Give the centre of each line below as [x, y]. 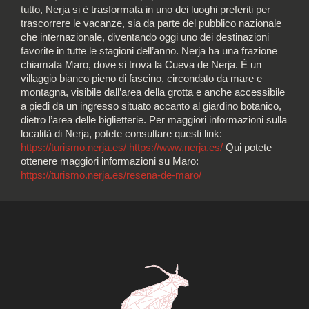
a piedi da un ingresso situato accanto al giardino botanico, [151, 107]
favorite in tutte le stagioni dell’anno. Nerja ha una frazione [149, 51]
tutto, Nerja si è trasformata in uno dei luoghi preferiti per [146, 10]
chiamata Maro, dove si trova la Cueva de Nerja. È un [141, 65]
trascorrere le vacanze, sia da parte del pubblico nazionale [151, 24]
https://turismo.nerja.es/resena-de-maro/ [111, 176]
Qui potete [247, 148]
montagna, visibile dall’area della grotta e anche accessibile [153, 93]
